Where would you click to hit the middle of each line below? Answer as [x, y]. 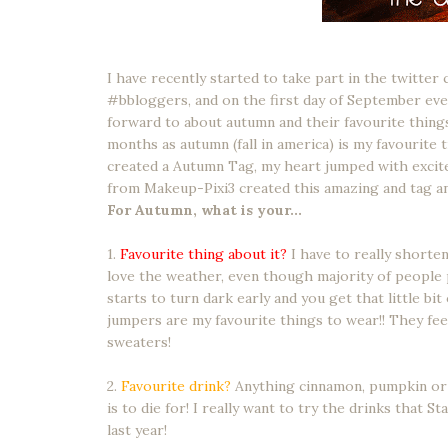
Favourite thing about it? [203, 253]
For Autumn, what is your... [204, 209]
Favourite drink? [178, 385]
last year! [137, 429]
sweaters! [139, 341]
